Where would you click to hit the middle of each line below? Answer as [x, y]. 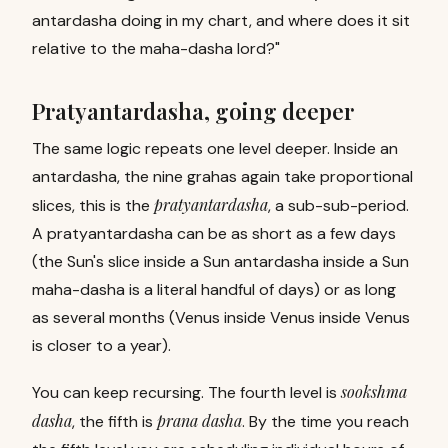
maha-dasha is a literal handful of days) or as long [214, 289]
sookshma [374, 391]
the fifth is [116, 421]
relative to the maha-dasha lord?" [156, 48]
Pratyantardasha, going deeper [193, 111]
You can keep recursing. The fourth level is [184, 392]
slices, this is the [91, 205]
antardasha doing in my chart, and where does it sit [221, 20]
